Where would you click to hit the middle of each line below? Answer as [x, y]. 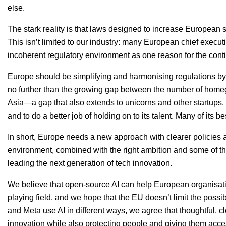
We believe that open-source [60, 185]
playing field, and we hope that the [70, 198]
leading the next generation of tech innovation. [90, 163]
